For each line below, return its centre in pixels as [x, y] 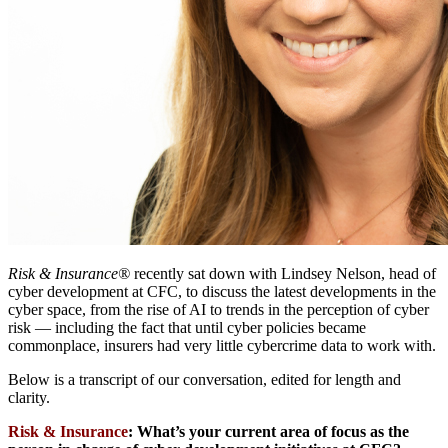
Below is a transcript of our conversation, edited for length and [204, 380]
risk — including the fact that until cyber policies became [187, 328]
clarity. [29, 398]
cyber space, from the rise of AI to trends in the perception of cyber [218, 310]
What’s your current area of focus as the [273, 432]
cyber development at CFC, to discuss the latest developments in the [222, 292]
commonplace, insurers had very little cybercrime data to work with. [222, 346]
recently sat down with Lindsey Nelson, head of [283, 274]
